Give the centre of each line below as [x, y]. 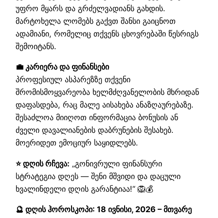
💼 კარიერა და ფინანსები [62, 67]
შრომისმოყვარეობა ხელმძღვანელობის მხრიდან [107, 92]
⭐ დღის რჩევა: [43, 163]
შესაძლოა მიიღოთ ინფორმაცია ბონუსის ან [97, 118]
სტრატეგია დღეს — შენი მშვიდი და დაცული [98, 176]
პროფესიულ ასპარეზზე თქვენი [73, 80]
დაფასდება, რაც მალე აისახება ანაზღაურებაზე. [104, 105]
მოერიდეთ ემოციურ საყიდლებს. [77, 143]
